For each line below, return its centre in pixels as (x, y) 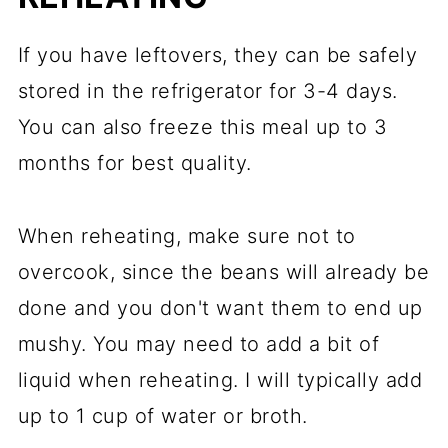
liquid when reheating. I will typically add (220, 380)
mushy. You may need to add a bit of (198, 344)
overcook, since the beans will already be (223, 272)
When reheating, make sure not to (186, 236)
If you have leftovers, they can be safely (217, 55)
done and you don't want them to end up (220, 308)
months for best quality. (134, 163)
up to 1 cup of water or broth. (162, 416)
